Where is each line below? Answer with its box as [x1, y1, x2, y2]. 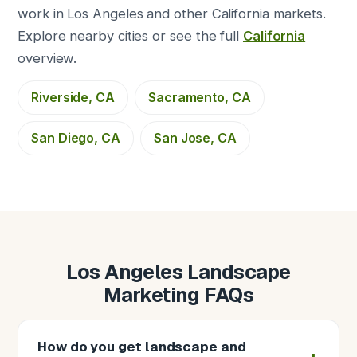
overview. [18, 50, 77, 66]
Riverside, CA [31, 89, 115, 105]
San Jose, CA [153, 130, 237, 146]
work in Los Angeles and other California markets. [18, 6, 327, 22]
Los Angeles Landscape [66, 259, 291, 284]
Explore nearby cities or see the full [18, 28, 243, 44]
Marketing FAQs [103, 282, 254, 308]
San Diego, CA [31, 130, 120, 146]
